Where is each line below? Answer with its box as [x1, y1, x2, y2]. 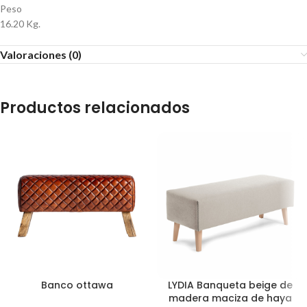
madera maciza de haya [169, 291, 292, 305]
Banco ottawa [40, 278, 113, 292]
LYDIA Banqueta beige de [168, 278, 293, 292]
